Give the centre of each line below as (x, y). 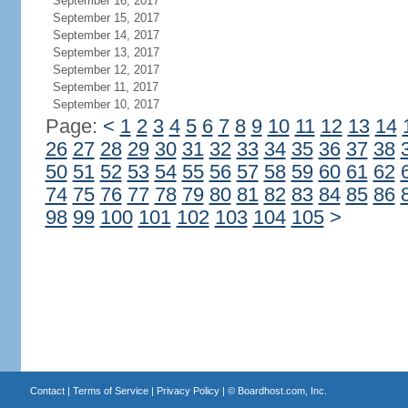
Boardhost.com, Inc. (282, 391)
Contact (47, 391)
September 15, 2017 (106, 18)
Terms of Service (110, 391)
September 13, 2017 (106, 52)
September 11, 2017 (105, 87)
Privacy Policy (188, 391)
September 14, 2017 (106, 35)
